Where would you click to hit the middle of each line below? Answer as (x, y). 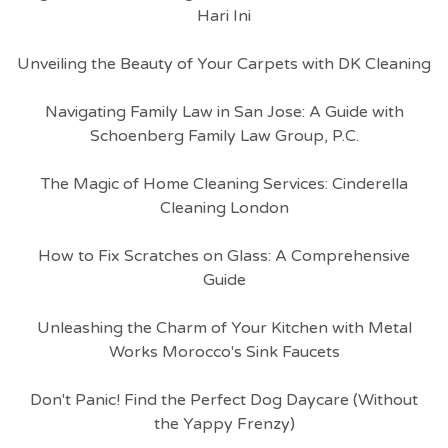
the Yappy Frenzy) (224, 424)
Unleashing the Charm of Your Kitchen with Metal (224, 328)
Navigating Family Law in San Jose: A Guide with (224, 112)
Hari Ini (224, 16)
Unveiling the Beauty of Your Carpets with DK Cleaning (224, 64)
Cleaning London (224, 208)
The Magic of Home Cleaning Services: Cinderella (224, 184)
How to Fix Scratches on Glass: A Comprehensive (224, 256)
